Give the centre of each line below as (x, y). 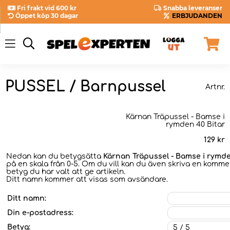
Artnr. (215, 87)
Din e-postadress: (40, 213)
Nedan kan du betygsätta (55, 156)
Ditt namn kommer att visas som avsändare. (87, 179)
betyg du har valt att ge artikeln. (66, 171)
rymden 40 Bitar (195, 124)
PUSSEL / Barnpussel (85, 87)
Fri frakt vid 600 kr (47, 8)
